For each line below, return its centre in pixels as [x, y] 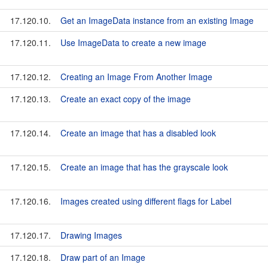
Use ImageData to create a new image [133, 42]
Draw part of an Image [103, 257]
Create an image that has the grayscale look [144, 167]
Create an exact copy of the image [126, 99]
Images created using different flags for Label [146, 201]
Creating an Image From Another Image [136, 77]
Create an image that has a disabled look [138, 133]
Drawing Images [91, 235]
